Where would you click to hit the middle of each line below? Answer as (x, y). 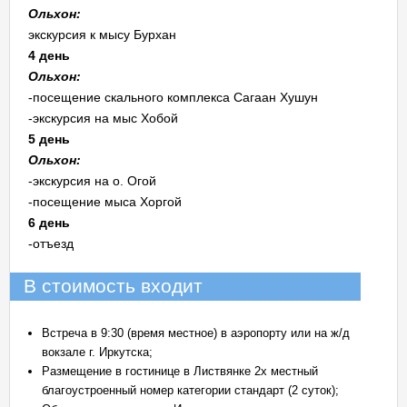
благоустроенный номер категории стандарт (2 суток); (190, 390)
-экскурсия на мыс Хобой (103, 118)
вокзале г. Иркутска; (97, 352)
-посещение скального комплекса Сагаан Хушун (173, 97)
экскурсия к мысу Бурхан (102, 35)
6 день (49, 223)
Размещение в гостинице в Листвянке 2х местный (180, 371)
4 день (49, 55)
